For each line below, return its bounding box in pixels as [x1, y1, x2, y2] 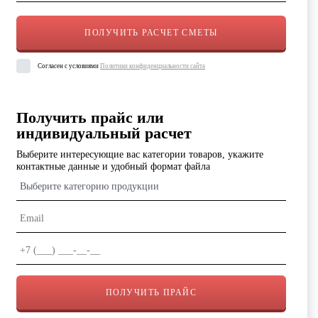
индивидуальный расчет [16, 124, 192, 143]
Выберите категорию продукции [20, 181, 159, 192]
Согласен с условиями [38, 62, 99, 70]
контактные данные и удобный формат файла [16, 161, 210, 172]
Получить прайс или [16, 109, 164, 127]
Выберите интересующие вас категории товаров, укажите [16, 149, 263, 160]
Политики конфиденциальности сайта [100, 62, 205, 70]
